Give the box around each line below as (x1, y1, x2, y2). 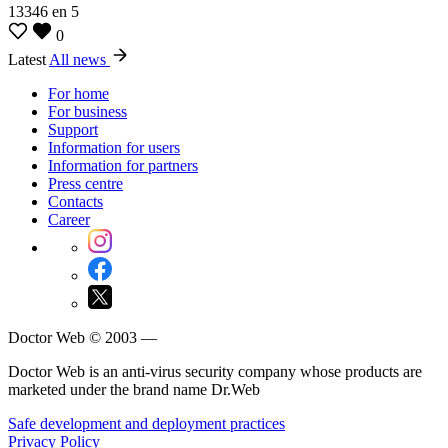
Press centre (48, 174, 123, 192)
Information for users (48, 138, 180, 156)
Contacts (48, 192, 103, 210)
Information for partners (48, 156, 198, 174)
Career (48, 210, 90, 228)
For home (48, 84, 109, 102)
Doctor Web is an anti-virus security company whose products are (8, 362, 422, 380)
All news (49, 50, 110, 68)
